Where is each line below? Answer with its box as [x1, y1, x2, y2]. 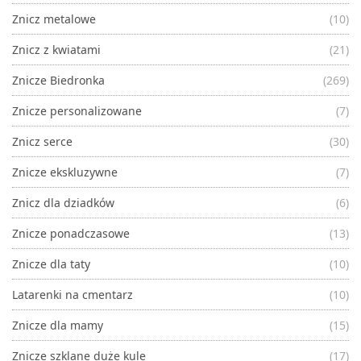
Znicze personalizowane [12, 103, 142, 119]
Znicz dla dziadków [12, 195, 114, 211]
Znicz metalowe [12, 11, 96, 27]
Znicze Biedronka [12, 73, 105, 89]
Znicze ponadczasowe [12, 226, 130, 242]
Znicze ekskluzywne [12, 164, 118, 180]
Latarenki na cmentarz [12, 287, 133, 303]
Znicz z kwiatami [12, 42, 101, 58]
